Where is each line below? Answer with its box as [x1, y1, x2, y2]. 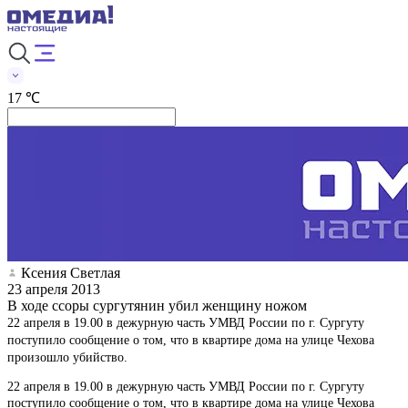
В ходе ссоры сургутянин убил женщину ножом [7, 297, 307, 313]
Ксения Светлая [21, 264, 120, 280]
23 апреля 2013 [7, 280, 100, 297]
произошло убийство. [7, 350, 127, 364]
